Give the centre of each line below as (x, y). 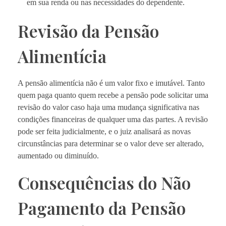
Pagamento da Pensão (102, 208)
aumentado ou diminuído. (58, 155)
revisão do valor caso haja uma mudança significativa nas (108, 107)
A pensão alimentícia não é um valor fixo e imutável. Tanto (111, 83)
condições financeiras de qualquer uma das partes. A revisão (113, 119)
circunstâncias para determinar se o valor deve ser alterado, (111, 143)
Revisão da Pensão (88, 31)
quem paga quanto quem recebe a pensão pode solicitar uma (113, 95)
